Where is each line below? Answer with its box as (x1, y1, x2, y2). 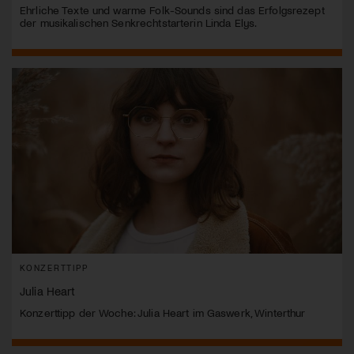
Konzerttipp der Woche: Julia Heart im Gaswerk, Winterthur (20, 305, 306, 319)
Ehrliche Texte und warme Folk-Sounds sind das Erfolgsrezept (20, 2, 325, 17)
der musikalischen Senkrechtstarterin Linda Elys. (20, 15, 258, 29)
